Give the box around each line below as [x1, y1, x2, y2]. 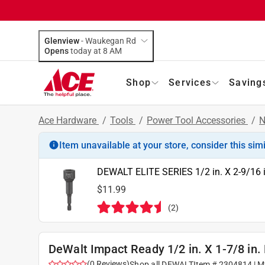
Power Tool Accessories [147, 114, 248, 126]
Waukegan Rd [85, 35, 136, 46]
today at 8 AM [109, 46, 122, 56]
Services [169, 76, 211, 88]
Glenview [44, 35, 79, 46]
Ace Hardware [38, 114, 99, 126]
